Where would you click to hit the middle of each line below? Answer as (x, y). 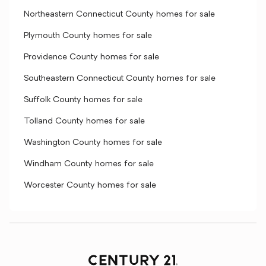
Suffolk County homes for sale (83, 100)
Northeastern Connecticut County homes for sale (119, 15)
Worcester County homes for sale (90, 186)
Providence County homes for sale (91, 57)
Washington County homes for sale (93, 143)
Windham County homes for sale (89, 164)
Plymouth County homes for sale (88, 36)
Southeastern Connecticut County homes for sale (120, 79)
